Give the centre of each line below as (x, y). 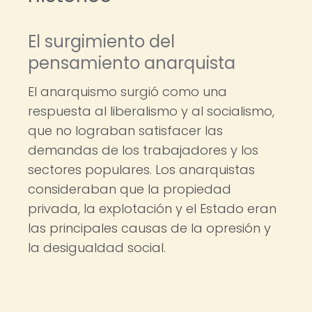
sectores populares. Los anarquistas (141, 170)
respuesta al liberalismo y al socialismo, (151, 111)
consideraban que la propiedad (130, 189)
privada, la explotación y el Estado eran (152, 209)
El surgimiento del (101, 41)
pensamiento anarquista (132, 63)
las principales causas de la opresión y (149, 228)
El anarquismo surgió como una (127, 92)
